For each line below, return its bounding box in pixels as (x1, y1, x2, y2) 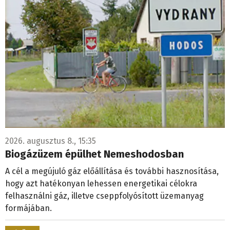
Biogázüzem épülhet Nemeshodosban (5, 147, 184, 160)
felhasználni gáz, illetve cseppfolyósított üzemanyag (5, 190, 204, 201)
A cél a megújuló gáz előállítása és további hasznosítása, (5, 166, 219, 176)
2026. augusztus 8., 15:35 (5, 136, 96, 146)
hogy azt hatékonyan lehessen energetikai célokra (5, 178, 197, 188)
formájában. (5, 203, 52, 213)
